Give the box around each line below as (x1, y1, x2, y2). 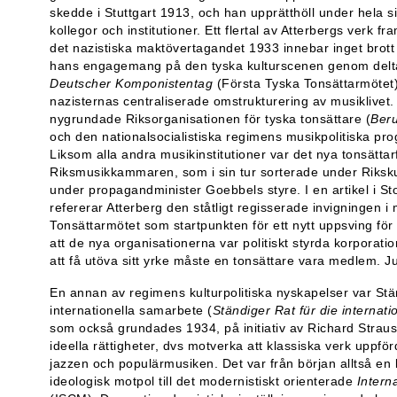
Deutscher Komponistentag (50, 75, 213, 90)
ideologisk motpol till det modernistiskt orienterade (50, 373, 357, 388)
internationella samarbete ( (50, 302, 213, 317)
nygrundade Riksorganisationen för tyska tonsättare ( (50, 111, 370, 126)
